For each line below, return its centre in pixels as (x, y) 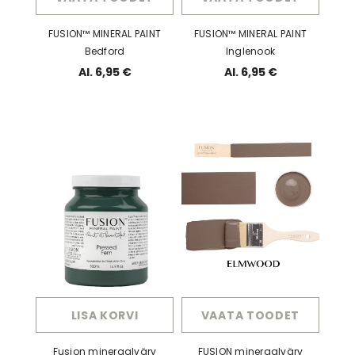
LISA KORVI (105, 315)
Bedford (105, 51)
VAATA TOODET (250, 315)
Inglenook (250, 51)
